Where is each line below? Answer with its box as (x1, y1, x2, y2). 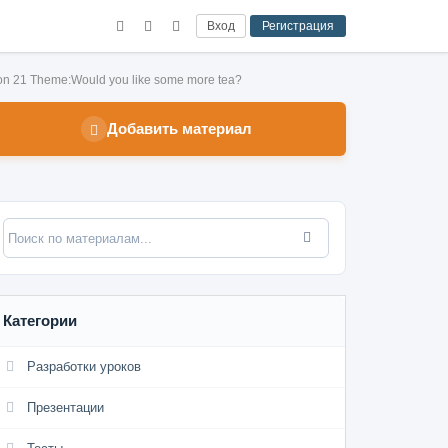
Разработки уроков (27, 359, 141, 374)
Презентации (27, 400, 104, 415)
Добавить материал (106, 120, 252, 137)
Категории (3, 312, 77, 329)
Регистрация (262, 19, 334, 33)
